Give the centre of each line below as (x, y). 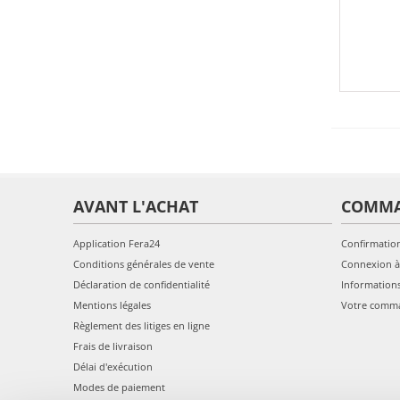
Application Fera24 (117, 243)
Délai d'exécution (113, 366)
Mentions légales (112, 304)
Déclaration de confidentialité (142, 284)
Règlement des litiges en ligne (142, 325)
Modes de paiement (119, 387)
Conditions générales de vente (144, 263)
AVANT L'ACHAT (136, 206)
